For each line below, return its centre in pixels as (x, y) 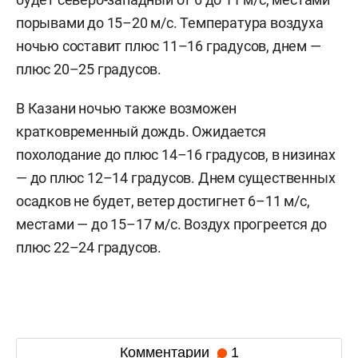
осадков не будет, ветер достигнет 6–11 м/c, (163, 201)
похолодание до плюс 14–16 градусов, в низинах (176, 155)
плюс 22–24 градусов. (89, 247)
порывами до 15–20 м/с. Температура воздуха (170, 23)
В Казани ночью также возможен (127, 108)
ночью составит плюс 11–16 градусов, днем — (169, 46)
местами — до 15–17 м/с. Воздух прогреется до (172, 224)
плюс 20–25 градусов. (89, 69)
